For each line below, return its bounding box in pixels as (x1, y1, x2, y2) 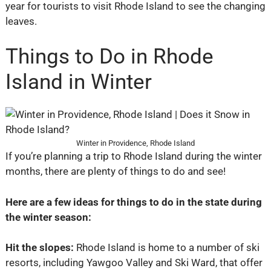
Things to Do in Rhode (5, 44, 214, 70)
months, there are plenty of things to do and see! (5, 165, 226, 178)
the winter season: (5, 211, 91, 223)
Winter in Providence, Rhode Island (76, 139, 195, 148)
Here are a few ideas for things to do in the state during (5, 195, 262, 208)
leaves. (5, 15, 37, 27)
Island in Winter (5, 70, 152, 95)
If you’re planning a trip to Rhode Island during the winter (5, 150, 262, 163)
